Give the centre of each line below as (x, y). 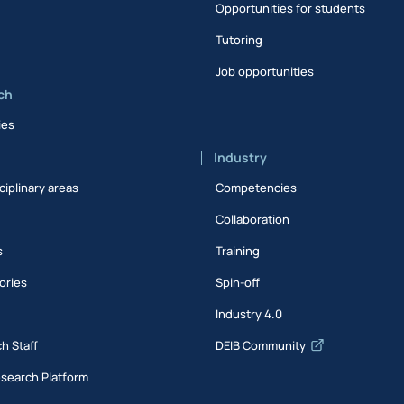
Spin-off (238, 282)
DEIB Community (261, 345)
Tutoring (239, 39)
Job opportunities (265, 71)
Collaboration (253, 219)
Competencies (257, 188)
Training (238, 251)
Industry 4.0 (249, 314)
